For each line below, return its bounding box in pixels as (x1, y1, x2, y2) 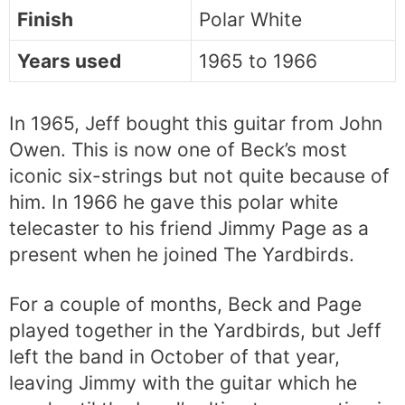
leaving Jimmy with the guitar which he (9, 371, 357, 394)
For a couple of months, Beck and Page (9, 292, 362, 316)
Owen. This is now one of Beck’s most (9, 138, 347, 162)
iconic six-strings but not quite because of (9, 165, 390, 188)
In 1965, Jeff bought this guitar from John (9, 112, 382, 136)
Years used (17, 49, 121, 72)
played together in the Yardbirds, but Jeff (9, 318, 381, 342)
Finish (17, 7, 73, 31)
